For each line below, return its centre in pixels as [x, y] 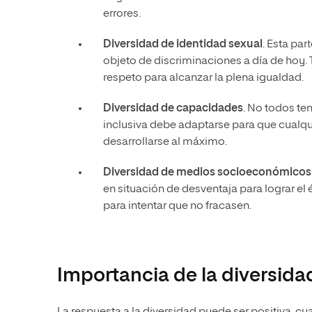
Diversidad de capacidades [173, 109]
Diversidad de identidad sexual [183, 45]
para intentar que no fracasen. [177, 206]
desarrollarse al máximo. [165, 142]
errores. [122, 14]
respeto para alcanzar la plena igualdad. [203, 78]
